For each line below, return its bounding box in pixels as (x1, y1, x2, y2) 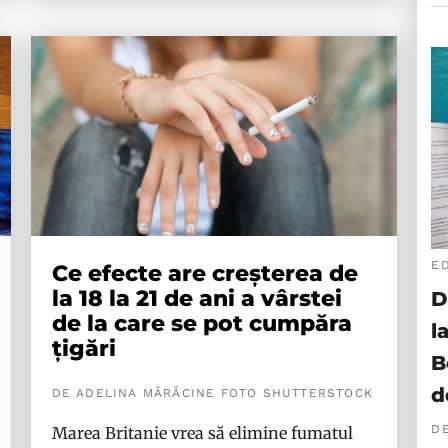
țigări (51, 335, 116, 362)
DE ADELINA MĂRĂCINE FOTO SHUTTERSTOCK (51, 386, 374, 400)
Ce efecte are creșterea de (51, 260, 358, 287)
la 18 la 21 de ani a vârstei (51, 285, 342, 312)
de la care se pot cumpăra (51, 310, 352, 337)
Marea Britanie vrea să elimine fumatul (51, 423, 353, 443)
